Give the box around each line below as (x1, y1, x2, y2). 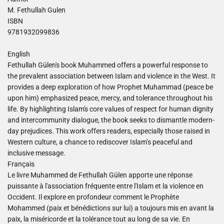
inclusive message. (7, 149, 65, 157)
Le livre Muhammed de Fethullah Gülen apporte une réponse (7, 171, 192, 179)
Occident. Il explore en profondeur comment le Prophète (7, 193, 179, 201)
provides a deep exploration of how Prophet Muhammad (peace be (7, 83, 213, 91)
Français (7, 160, 42, 168)
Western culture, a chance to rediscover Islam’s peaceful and (7, 138, 192, 146)
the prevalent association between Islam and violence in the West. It (7, 72, 215, 80)
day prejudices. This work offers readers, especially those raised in (7, 127, 210, 135)
